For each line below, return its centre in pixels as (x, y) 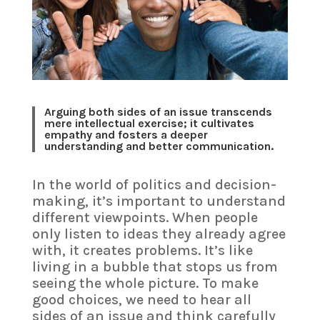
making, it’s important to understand (159, 201)
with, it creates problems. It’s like (142, 251)
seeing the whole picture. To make (145, 284)
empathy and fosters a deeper (126, 134)
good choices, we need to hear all (141, 300)
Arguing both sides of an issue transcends (159, 111)
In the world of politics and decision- (154, 185)
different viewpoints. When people (145, 218)
